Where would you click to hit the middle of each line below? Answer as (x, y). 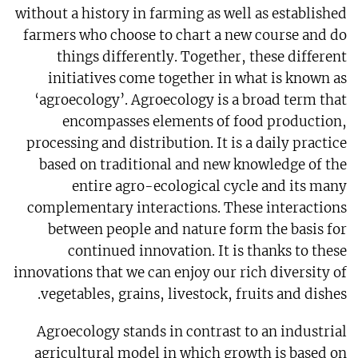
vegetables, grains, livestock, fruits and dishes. (194, 294)
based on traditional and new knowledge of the (193, 165)
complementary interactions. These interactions (187, 208)
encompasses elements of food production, (205, 122)
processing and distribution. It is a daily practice (187, 143)
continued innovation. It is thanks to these (208, 251)
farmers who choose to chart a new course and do (185, 36)
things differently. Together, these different (202, 57)
